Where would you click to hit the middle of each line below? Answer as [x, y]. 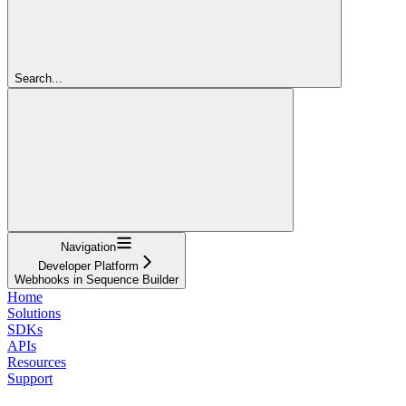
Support [30, 378]
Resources [37, 362]
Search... [39, 78]
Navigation [88, 246]
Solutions [34, 313]
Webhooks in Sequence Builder [97, 279]
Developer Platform [88, 266]
